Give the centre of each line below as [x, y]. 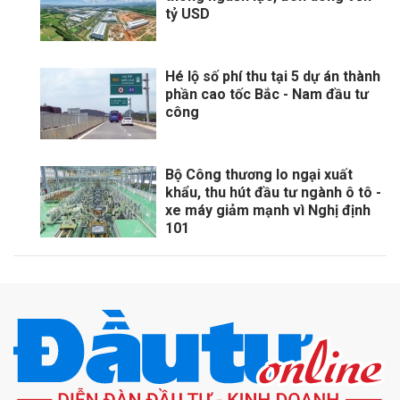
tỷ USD [187, 14]
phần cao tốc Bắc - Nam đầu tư [267, 95]
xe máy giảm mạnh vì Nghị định [268, 211]
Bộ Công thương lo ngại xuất [259, 175]
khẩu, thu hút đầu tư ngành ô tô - [273, 193]
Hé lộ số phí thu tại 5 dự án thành [273, 77]
